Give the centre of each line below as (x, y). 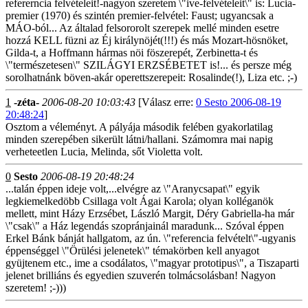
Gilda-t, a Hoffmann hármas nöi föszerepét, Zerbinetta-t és (132, 53)
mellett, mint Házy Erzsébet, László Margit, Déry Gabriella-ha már (150, 213)
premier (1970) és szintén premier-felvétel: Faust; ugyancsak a (140, 15)
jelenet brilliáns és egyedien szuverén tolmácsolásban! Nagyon (141, 275)
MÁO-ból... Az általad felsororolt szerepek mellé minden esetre (142, 28)
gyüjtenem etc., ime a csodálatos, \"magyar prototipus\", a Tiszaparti (152, 263)
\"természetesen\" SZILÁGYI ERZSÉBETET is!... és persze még (148, 65)
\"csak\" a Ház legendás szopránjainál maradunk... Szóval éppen (145, 226)
